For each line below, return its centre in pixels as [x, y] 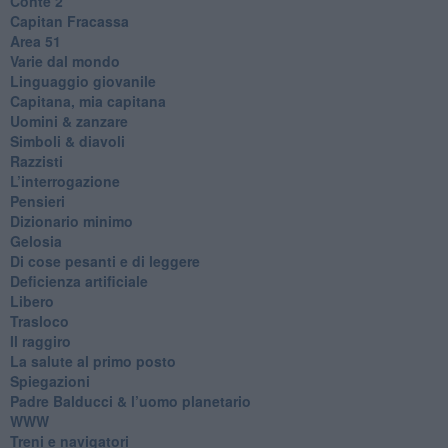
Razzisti [36, 160]
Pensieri [37, 200]
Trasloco [39, 320]
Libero [31, 300]
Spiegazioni [49, 380]
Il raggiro [40, 340]
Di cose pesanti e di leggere [104, 260]
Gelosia [35, 240]
